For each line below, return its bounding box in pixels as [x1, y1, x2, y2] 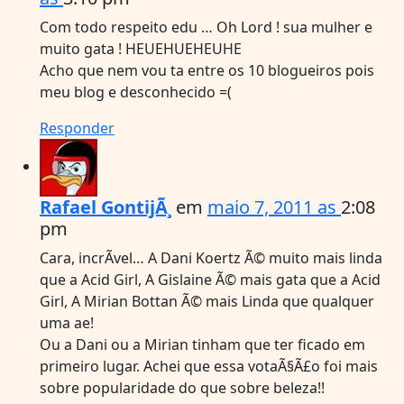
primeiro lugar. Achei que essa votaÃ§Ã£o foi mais [40, 355, 378, 376]
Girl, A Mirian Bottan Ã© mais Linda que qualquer [40, 290, 374, 311]
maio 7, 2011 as [207, 194, 341, 219]
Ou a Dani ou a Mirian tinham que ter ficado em [40, 334, 365, 354]
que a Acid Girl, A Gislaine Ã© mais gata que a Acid [40, 269, 381, 289]
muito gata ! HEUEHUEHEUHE [40, 38, 242, 59]
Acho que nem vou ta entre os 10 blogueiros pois [40, 60, 374, 80]
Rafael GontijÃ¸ [40, 194, 171, 219]
